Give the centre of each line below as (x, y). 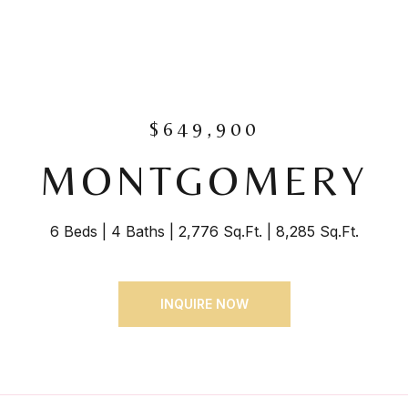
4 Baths (138, 231)
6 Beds (73, 231)
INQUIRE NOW (204, 304)
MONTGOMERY (204, 180)
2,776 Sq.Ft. (220, 231)
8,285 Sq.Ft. (317, 231)
